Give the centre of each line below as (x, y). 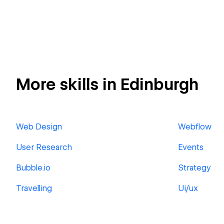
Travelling (34, 188)
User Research (44, 147)
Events (191, 147)
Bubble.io (33, 168)
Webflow (195, 127)
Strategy (194, 168)
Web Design (39, 127)
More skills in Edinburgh (107, 84)
